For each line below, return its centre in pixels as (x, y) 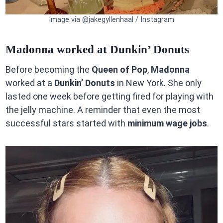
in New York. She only (158, 83)
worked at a (30, 83)
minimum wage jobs (167, 123)
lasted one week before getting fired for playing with (109, 97)
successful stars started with (66, 123)
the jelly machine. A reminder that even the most (103, 110)
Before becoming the (48, 70)
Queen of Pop (119, 70)
